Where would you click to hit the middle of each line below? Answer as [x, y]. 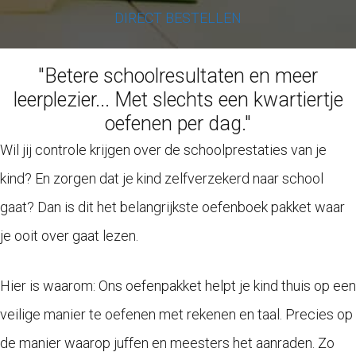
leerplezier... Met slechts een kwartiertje [178, 100]
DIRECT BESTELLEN [178, 18]
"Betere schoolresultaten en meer [178, 76]
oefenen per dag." [178, 124]
